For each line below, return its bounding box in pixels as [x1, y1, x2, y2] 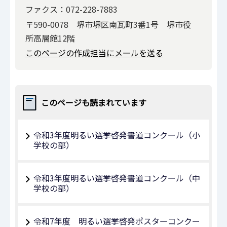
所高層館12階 [25, 31, 75, 44]
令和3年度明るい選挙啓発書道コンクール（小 [33, 129, 200, 141]
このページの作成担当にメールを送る [25, 47, 163, 59]
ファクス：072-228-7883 [25, 3, 118, 16]
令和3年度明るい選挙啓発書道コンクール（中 [33, 172, 200, 184]
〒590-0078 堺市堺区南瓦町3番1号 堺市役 [25, 18, 191, 30]
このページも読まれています [41, 96, 146, 109]
